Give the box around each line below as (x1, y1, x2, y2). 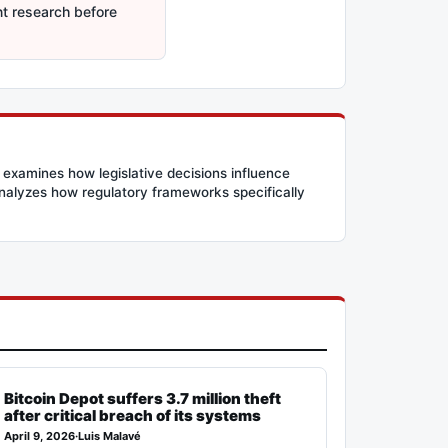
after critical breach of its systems (4, 406, 262, 426)
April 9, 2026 (4, 429, 76, 444)
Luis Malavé (78, 429, 142, 444)
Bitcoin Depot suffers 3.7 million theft (4, 389, 282, 409)
